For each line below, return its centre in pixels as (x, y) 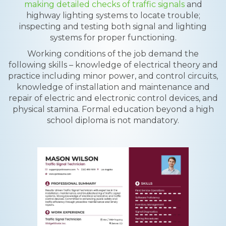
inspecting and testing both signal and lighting (113, 26)
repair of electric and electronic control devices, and (113, 98)
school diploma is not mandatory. (113, 120)
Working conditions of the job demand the (113, 54)
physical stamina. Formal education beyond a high (113, 109)
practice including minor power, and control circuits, (113, 76)
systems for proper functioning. (113, 38)
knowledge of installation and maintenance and (113, 87)
